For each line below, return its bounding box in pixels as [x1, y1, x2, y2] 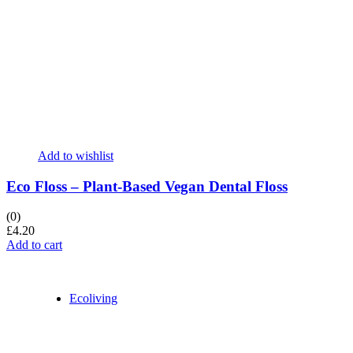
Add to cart [6, 238, 62, 252]
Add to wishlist [38, 149, 113, 162]
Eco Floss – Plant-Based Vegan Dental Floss [6, 177, 288, 195]
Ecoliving [69, 292, 117, 306]
